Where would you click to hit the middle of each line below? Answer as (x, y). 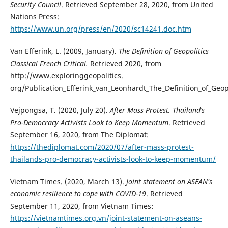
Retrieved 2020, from (124, 63)
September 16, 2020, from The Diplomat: (79, 135)
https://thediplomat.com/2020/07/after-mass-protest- (102, 147)
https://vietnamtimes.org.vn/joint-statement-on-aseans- (106, 218)
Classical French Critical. (49, 63)
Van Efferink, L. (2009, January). (64, 51)
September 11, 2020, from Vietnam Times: (81, 206)
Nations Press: (34, 16)
